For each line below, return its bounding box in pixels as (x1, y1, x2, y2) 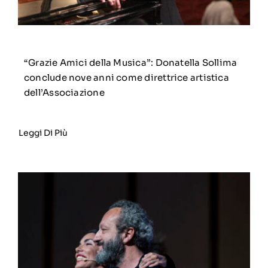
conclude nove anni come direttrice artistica (23, 72, 229, 84)
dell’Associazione (23, 87, 105, 99)
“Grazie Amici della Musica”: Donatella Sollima (23, 57, 237, 69)
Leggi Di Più (18, 127, 68, 139)
